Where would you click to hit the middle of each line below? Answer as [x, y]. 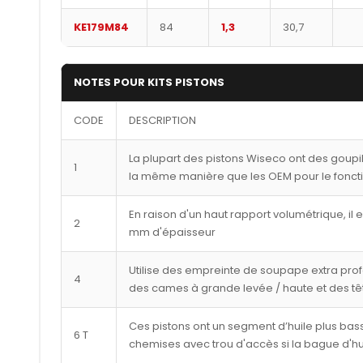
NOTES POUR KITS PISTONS [149, 82]
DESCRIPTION [162, 120]
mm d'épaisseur [172, 232]
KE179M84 [101, 27]
